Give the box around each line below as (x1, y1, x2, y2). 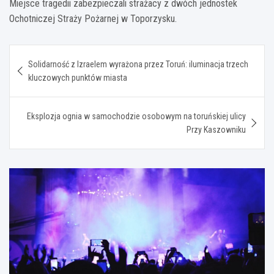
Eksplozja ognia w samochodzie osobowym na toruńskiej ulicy (27, 111, 246, 121)
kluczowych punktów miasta (28, 72, 127, 83)
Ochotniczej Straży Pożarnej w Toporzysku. (9, 12, 177, 24)
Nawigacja (9, 44, 86, 62)
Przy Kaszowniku (187, 124, 246, 135)
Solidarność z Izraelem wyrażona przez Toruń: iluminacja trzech (28, 59, 248, 69)
